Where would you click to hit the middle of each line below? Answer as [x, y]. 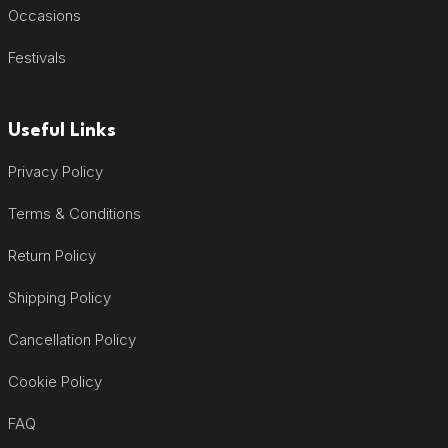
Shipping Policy [59, 297]
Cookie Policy [54, 381]
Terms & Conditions [74, 213]
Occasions [44, 15]
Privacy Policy [55, 171]
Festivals [36, 57]
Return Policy [51, 255]
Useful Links [61, 130]
